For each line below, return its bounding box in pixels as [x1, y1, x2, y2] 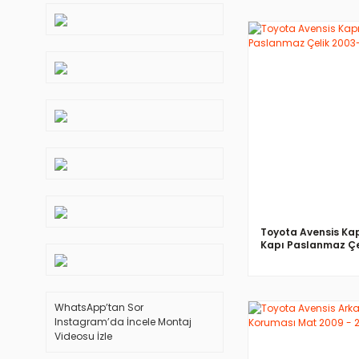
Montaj [158, 314, 192, 329]
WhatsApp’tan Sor [54, 300, 143, 314]
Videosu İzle [54, 329, 112, 343]
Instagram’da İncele [54, 314, 158, 329]
